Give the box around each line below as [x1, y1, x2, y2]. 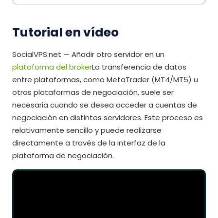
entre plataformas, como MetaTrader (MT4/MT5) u [12, 74, 198, 85]
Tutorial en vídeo [12, 23, 119, 41]
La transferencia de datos [92, 61, 186, 72]
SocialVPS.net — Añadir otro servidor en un [12, 49, 164, 59]
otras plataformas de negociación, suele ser [12, 87, 174, 97]
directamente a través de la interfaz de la [12, 137, 165, 148]
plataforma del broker [12, 61, 92, 72]
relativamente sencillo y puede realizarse [12, 125, 162, 135]
